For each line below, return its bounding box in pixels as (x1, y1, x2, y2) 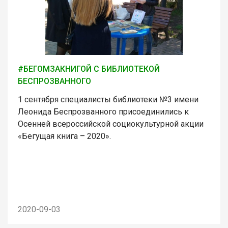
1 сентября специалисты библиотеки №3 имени (18, 94, 198, 104)
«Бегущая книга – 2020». (18, 131, 111, 141)
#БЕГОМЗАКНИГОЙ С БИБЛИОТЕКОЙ (18, 64, 160, 74)
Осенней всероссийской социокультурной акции (18, 119, 204, 129)
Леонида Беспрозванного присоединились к (18, 106, 189, 117)
